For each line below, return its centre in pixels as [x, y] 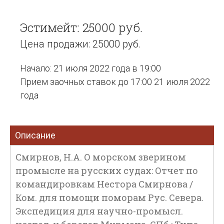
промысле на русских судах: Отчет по [107, 170]
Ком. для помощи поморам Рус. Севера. [109, 197]
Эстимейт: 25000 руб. [81, 27]
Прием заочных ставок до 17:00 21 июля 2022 [115, 82]
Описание [35, 135]
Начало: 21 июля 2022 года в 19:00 [90, 68]
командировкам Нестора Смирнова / [104, 184]
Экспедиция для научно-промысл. [99, 211]
